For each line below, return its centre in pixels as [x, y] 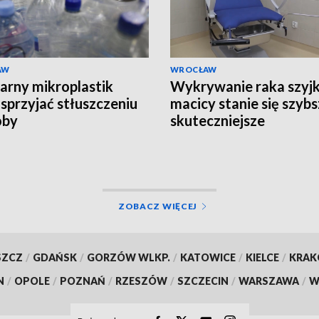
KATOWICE [208, 257]
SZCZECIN [203, 281]
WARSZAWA [269, 281]
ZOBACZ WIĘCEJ [158, 206]
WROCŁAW [194, 70]
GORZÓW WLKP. [128, 257]
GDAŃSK [54, 257]
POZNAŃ [83, 281]
